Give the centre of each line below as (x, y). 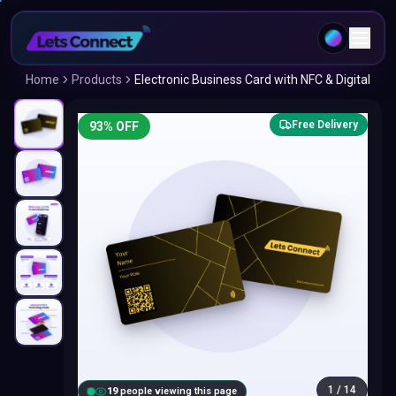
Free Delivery (325, 125)
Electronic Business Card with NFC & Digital (252, 80)
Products (97, 80)
